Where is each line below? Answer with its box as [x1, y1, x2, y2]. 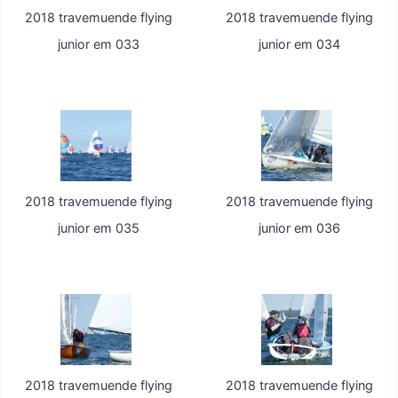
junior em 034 [258, 36, 340, 52]
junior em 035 [58, 220, 140, 236]
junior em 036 [258, 220, 340, 236]
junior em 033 [58, 36, 140, 52]
